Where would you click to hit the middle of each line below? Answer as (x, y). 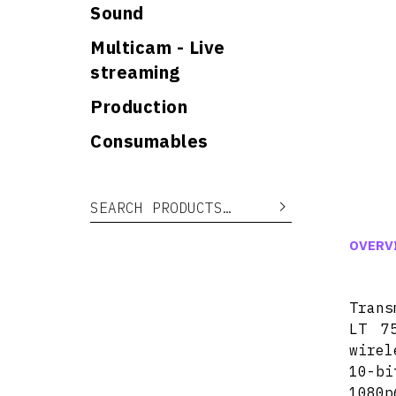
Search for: (123, 200)
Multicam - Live (158, 47)
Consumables (149, 141)
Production (139, 107)
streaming (135, 72)
